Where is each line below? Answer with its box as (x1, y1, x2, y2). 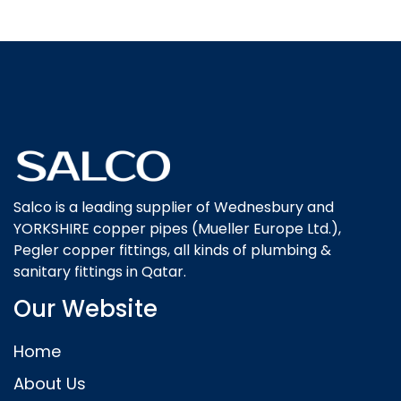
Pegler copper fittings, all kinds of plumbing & (13, 240, 331, 261)
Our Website (13, 293, 158, 326)
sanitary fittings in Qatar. (13, 261, 186, 283)
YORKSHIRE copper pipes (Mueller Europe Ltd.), (13, 218, 341, 240)
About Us (13, 372, 86, 396)
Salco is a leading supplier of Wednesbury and (13, 197, 334, 218)
